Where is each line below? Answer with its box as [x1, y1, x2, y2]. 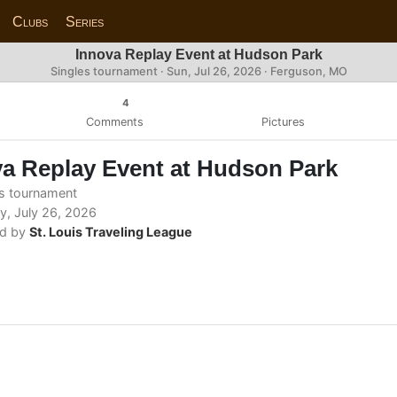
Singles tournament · [50, 65, 167, 78]
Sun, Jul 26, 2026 [166, 65, 261, 78]
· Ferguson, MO [261, 65, 347, 78]
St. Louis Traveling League [29, 223, 192, 239]
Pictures [261, 114, 305, 128]
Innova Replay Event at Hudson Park [74, 47, 323, 62]
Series [66, 13, 105, 29]
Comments [85, 114, 144, 128]
